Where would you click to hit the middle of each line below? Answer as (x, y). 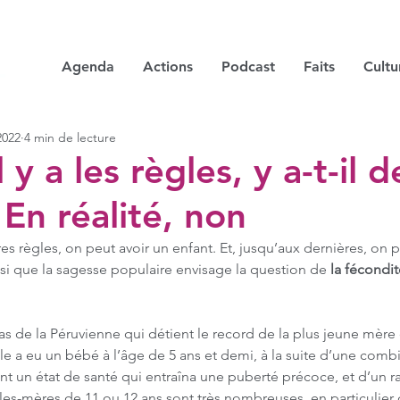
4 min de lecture (70, 137)
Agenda (88, 67)
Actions (168, 67)
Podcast (248, 67)
